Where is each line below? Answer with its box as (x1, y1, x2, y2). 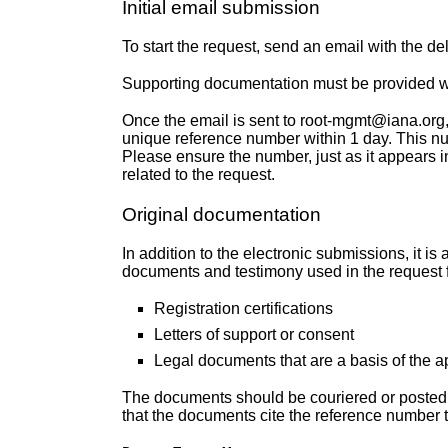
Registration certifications (154, 299, 333, 317)
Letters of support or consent (154, 325, 354, 343)
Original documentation (122, 203, 321, 225)
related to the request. (122, 166, 275, 184)
